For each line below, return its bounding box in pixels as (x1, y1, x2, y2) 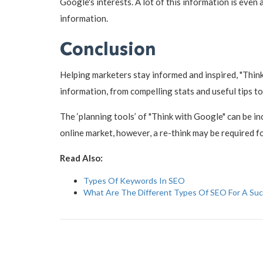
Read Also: (60, 152, 103, 163)
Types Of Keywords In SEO (83, 175, 185, 186)
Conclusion (60, 41, 156, 59)
